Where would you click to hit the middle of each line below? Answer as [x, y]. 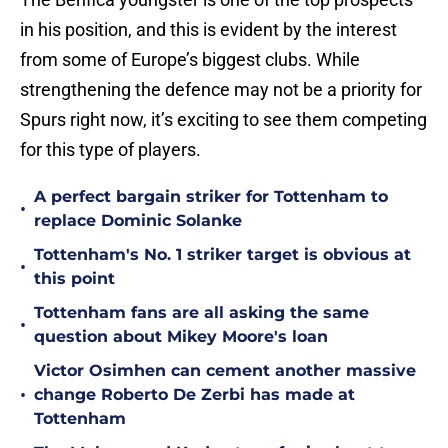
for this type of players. [110, 150]
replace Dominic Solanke [138, 221]
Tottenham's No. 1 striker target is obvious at [222, 255]
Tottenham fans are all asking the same [201, 313]
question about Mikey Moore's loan [181, 337]
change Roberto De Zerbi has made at [194, 395]
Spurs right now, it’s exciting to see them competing [223, 120]
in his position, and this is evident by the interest [208, 30]
